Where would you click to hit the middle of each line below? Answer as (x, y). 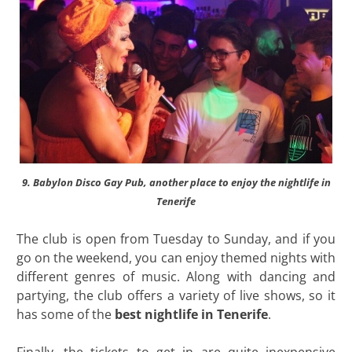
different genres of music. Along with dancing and (176, 276)
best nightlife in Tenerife (191, 314)
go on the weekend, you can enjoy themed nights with (176, 257)
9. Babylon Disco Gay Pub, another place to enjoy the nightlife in (176, 182)
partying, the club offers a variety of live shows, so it (176, 295)
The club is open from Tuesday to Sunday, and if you (176, 238)
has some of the (65, 314)
